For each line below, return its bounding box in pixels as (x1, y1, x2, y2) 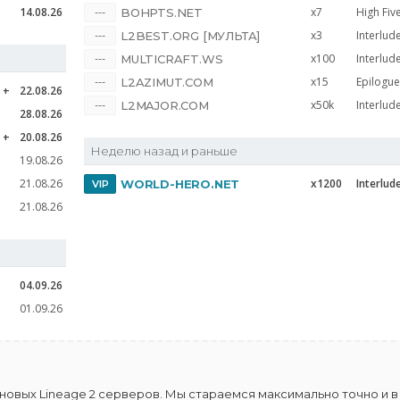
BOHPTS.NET (121, 5, 203, 20)
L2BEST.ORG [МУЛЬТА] (121, 29, 261, 43)
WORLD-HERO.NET (121, 177, 240, 191)
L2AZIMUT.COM (121, 75, 213, 89)
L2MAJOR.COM (121, 98, 209, 112)
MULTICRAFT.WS (121, 52, 223, 66)
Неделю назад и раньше (90, 144, 237, 158)
